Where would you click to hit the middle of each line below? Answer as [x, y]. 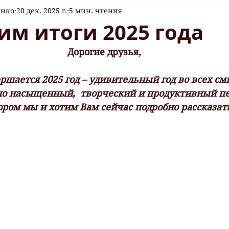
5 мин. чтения [96, 11]
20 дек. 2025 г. [42, 11]
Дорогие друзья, [104, 52]
